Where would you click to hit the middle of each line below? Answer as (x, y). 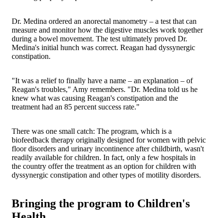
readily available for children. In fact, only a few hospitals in (104, 157)
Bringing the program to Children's (101, 203)
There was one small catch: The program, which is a (92, 131)
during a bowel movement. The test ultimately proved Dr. (100, 38)
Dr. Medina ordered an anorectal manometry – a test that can (104, 21)
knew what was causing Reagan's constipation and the (95, 98)
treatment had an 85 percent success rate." (76, 107)
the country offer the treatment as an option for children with (104, 166)
